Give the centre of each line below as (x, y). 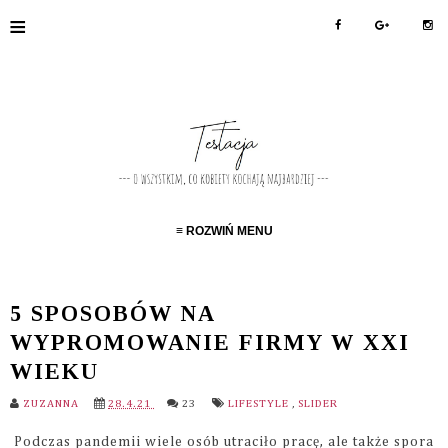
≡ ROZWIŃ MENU (224, 230)
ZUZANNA (52, 403)
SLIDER (318, 403)
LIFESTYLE (260, 403)
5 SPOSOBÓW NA (112, 313)
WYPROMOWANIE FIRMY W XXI (210, 342)
